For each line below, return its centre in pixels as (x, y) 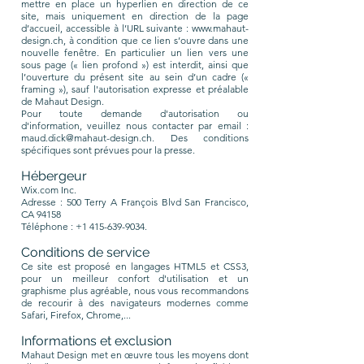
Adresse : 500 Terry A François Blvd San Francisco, (135, 202)
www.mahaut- (220, 28)
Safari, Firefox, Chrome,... (76, 315)
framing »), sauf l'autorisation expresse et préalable (135, 89)
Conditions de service (85, 252)
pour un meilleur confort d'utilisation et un (135, 278)
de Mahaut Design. (63, 101)
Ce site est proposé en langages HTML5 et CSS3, (135, 266)
